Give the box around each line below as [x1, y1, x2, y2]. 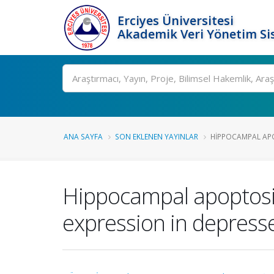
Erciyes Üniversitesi [117, 12, 234, 29]
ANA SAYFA [64, 131, 103, 141]
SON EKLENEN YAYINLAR [115, 131, 198, 141]
